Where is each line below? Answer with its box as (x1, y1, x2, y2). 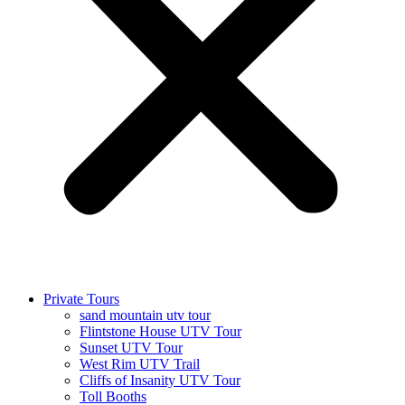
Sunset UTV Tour (80, 340, 183, 355)
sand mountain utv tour (80, 307, 211, 323)
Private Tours (43, 291, 119, 306)
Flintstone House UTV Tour (80, 324, 241, 339)
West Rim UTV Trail (80, 356, 200, 372)
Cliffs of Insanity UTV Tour (80, 372, 240, 388)
